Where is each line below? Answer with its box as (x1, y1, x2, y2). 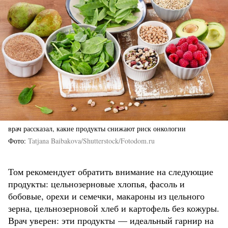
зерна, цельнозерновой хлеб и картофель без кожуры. (8, 202, 219, 214)
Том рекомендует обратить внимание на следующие (8, 165, 213, 178)
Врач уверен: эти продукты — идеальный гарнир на (8, 214, 214, 226)
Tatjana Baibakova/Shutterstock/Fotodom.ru (28, 135, 155, 146)
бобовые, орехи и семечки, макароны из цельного (8, 189, 205, 202)
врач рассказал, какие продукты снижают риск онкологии (8, 123, 186, 133)
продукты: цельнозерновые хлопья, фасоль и (8, 177, 185, 190)
